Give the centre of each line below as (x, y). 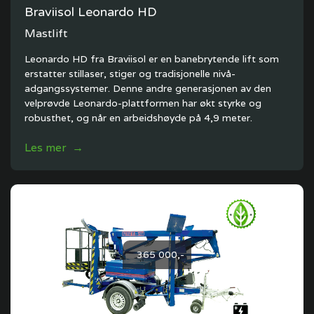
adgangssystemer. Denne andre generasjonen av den (148, 88)
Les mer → (54, 148)
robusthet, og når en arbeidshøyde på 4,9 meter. (138, 118)
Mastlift (46, 33)
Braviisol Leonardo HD (91, 12)
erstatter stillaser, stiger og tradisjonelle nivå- (130, 74)
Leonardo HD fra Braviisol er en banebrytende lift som (152, 59)
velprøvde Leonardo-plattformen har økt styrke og (143, 103)
